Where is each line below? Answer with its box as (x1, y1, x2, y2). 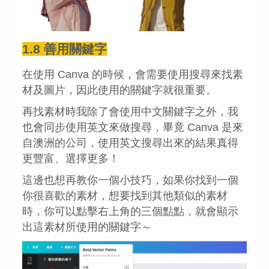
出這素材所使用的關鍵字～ (22, 221, 152, 234)
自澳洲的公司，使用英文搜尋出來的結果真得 (22, 137, 238, 150)
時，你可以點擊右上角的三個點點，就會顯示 (22, 205, 238, 218)
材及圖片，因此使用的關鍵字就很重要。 (22, 84, 217, 97)
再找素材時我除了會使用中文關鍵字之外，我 (22, 106, 238, 118)
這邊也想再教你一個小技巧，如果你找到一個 (22, 174, 238, 187)
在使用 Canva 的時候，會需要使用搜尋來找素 (22, 68, 243, 81)
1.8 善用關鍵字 (22, 42, 107, 56)
